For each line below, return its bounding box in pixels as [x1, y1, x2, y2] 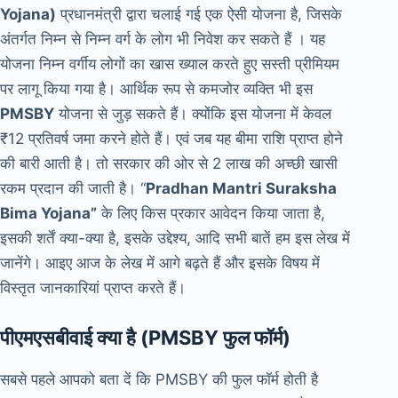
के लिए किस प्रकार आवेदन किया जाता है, [97, 204, 325, 223]
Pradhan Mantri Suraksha [146, 179, 337, 198]
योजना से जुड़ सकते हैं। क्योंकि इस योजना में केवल [54, 105, 331, 123]
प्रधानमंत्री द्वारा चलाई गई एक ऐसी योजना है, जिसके [56, 5, 342, 24]
